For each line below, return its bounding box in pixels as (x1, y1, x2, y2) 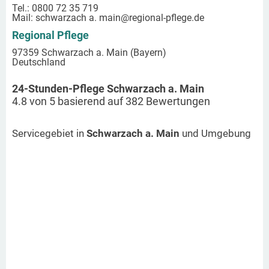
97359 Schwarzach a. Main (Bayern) (12, 46, 166, 58)
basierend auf (55, 94, 125, 107)
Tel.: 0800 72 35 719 (12, 2, 98, 14)
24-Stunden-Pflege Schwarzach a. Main (12, 82, 204, 95)
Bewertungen (144, 94, 210, 107)
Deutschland (12, 56, 65, 68)
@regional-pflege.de (121, 11, 204, 23)
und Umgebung (180, 127, 251, 139)
